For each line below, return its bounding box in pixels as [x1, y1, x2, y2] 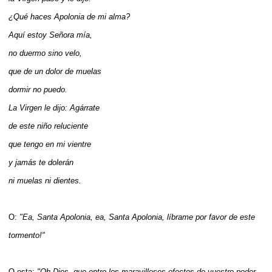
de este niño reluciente [8, 121, 88, 131]
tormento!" [8, 230, 45, 240]
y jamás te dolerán [8, 157, 73, 167]
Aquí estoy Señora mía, [8, 30, 92, 39]
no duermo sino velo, [8, 48, 82, 58]
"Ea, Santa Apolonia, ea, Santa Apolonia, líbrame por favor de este [19, 212, 255, 222]
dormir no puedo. [8, 84, 67, 94]
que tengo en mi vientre [8, 139, 91, 149]
